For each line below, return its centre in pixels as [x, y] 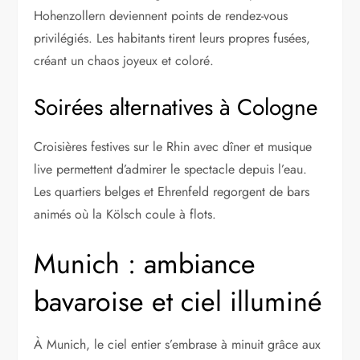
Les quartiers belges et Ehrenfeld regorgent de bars [172, 192]
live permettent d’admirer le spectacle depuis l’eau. [171, 170]
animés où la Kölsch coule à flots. [125, 215]
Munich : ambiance [145, 264]
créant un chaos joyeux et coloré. [124, 61]
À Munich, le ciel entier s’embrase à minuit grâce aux [178, 345]
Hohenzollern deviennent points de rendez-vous [161, 16]
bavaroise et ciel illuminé [178, 302]
